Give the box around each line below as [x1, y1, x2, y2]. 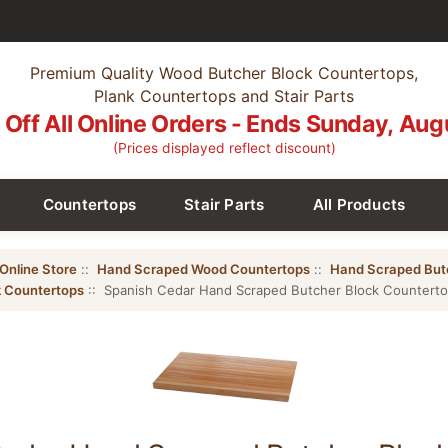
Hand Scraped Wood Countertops [96, 260, 310, 277]
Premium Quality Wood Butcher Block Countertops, [30, 63, 418, 84]
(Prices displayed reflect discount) [112, 140, 336, 157]
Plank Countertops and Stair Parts [94, 86, 354, 107]
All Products [312, 194, 406, 214]
